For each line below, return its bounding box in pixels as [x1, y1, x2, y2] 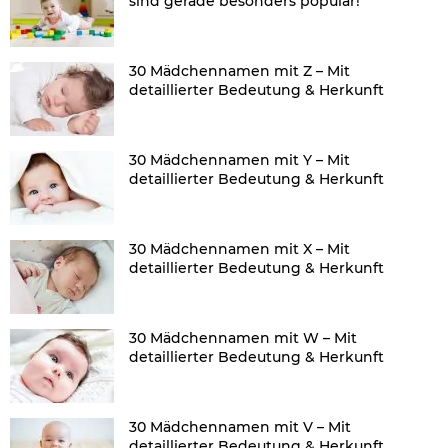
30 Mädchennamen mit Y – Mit [129, 150, 350, 169]
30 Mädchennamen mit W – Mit [129, 328, 357, 347]
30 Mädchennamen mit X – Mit [129, 239, 350, 258]
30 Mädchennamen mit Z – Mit [129, 61, 350, 80]
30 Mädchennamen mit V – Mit [129, 417, 351, 436]
